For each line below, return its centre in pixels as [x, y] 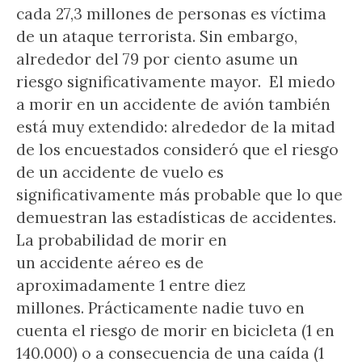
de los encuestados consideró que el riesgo [177, 149]
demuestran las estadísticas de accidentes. [176, 217]
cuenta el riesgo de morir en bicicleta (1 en [175, 330]
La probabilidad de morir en [122, 240]
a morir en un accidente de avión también [173, 104]
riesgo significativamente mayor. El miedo [176, 82]
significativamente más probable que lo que [179, 195]
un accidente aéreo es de [110, 263]
